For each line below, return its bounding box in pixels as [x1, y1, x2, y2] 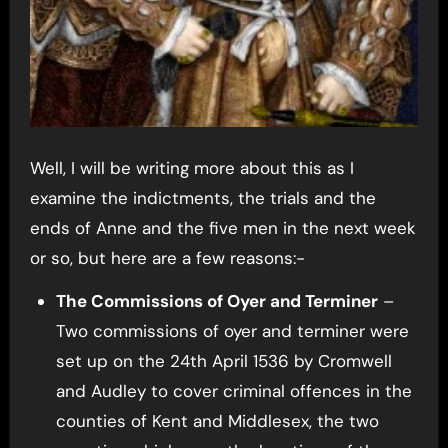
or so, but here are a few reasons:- [29, 246, 305, 269]
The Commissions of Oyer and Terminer [55, 289, 378, 312]
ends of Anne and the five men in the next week [29, 216, 416, 239]
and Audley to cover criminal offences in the [55, 379, 412, 402]
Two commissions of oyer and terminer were [55, 319, 409, 342]
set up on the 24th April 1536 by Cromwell [55, 349, 392, 372]
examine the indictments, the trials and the [29, 186, 376, 209]
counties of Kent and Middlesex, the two [55, 409, 379, 432]
